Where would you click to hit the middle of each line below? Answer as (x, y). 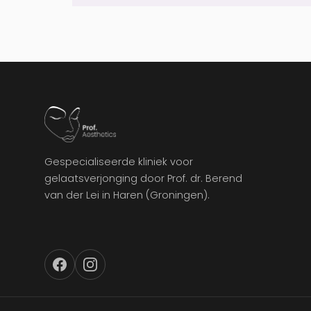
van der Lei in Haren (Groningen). (127, 195)
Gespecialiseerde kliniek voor (119, 162)
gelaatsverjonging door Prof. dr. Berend (143, 179)
